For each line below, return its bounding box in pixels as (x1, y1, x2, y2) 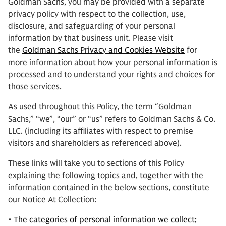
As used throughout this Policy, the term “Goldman (8, 102, 192, 112)
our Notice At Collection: (8, 195, 96, 205)
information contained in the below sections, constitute (8, 183, 209, 193)
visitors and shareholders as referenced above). (8, 138, 182, 148)
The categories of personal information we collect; (14, 215, 197, 225)
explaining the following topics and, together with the (8, 171, 203, 181)
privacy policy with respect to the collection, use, (8, 9, 186, 19)
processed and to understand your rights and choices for (8, 70, 215, 80)
